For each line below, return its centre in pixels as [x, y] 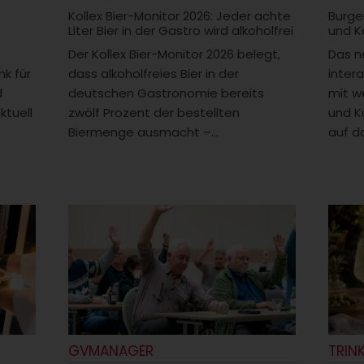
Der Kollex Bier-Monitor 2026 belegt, [174, 54]
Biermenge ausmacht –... [143, 132]
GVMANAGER [111, 351]
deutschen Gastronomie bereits [166, 93]
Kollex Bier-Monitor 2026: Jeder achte [180, 15]
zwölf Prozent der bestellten [154, 112]
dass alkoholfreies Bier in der [154, 73]
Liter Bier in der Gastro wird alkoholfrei [181, 30]
